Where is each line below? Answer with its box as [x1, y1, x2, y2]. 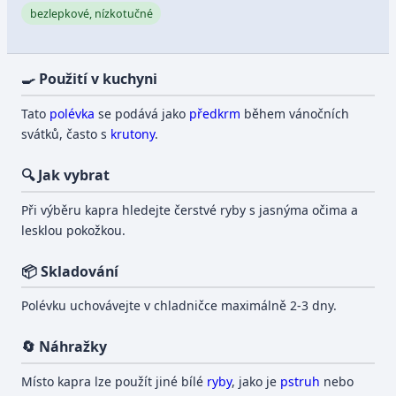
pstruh [280, 372, 321, 390]
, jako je [232, 372, 281, 390]
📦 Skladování [21, 261, 119, 281]
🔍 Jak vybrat [21, 164, 110, 185]
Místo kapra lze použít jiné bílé [21, 372, 208, 390]
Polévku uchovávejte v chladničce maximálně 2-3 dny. [21, 297, 338, 315]
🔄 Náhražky [21, 337, 108, 357]
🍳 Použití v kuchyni [21, 69, 158, 89]
